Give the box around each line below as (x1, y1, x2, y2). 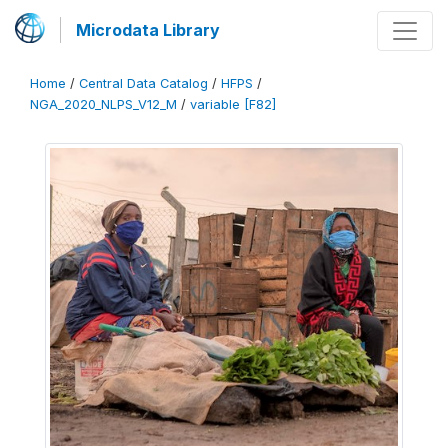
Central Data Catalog (79, 76, 208, 91)
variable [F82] (190, 97, 276, 112)
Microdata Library (76, 20, 220, 40)
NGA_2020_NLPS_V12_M (30, 97, 177, 112)
